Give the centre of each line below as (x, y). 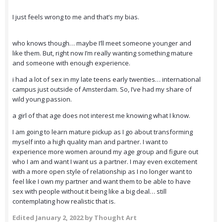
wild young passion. (42, 99)
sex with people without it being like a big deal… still (89, 192)
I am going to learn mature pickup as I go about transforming (103, 132)
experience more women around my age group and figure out (105, 152)
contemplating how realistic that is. (65, 201)
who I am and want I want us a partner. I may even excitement (105, 162)
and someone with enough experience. (72, 63)
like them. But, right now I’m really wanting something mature (103, 53)
